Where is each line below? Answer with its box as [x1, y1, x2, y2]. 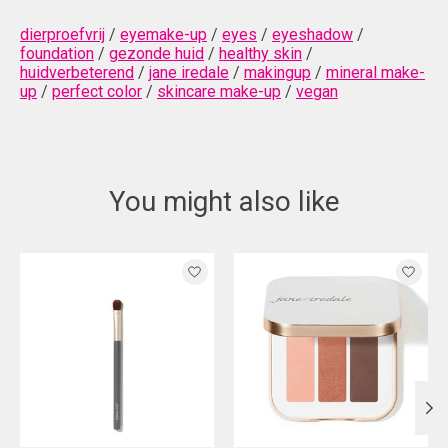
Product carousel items [20, 252, 183, 272]
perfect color [52, 82, 142, 102]
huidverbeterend [20, 63, 134, 83]
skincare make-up [157, 82, 281, 102]
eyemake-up [120, 25, 207, 45]
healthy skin [219, 44, 302, 64]
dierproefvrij [20, 25, 105, 45]
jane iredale [149, 63, 229, 83]
